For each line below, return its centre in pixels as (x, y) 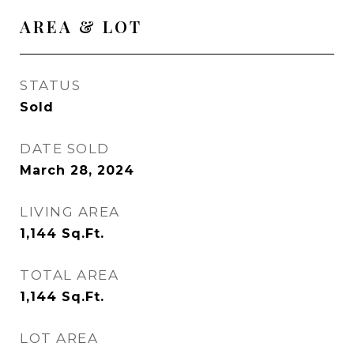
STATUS (50, 85)
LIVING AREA (70, 212)
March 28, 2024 (77, 170)
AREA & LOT (81, 26)
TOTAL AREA (69, 275)
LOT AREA (59, 338)
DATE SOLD (65, 149)
